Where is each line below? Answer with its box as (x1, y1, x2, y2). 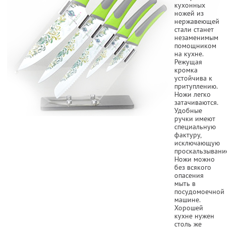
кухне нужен (174, 211, 214, 220)
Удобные (174, 105, 202, 115)
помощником (174, 41, 216, 50)
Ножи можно (174, 154, 215, 164)
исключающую (174, 138, 220, 147)
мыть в (174, 178, 196, 188)
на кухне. (174, 49, 203, 58)
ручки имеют (174, 113, 215, 123)
